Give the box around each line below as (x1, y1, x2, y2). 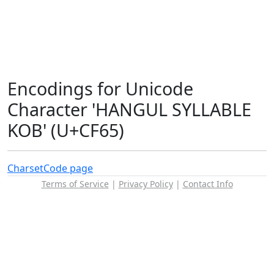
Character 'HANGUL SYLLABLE (7, 97, 251, 121)
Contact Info (182, 178, 233, 190)
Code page (43, 161, 93, 175)
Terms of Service (41, 178, 109, 190)
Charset (7, 161, 43, 175)
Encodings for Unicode (7, 76, 193, 100)
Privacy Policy (118, 178, 173, 190)
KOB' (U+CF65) (7, 118, 124, 142)
